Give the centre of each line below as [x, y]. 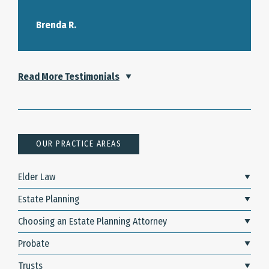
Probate [34, 243]
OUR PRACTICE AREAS [79, 144]
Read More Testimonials [69, 77]
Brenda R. [56, 25]
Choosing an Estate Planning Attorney [92, 221]
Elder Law [37, 177]
